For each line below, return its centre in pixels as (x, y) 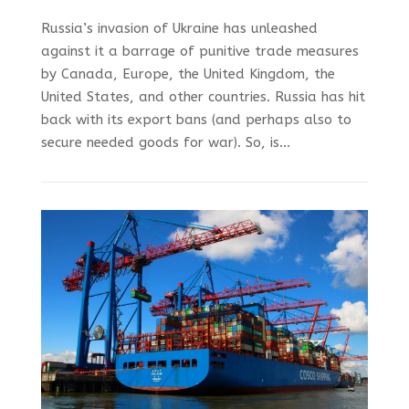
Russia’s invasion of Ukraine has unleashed (179, 29)
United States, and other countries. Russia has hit (203, 97)
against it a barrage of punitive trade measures (199, 52)
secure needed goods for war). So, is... (165, 143)
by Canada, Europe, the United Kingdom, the (188, 74)
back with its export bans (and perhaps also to (196, 120)
